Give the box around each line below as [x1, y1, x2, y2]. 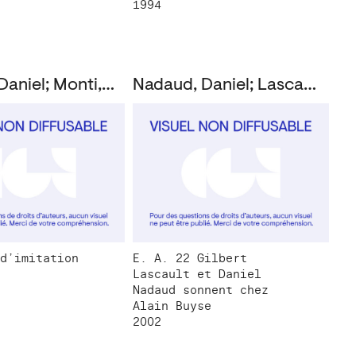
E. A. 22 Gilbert [132, 251, 247, 266]
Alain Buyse [132, 299, 211, 314]
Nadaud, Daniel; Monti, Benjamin [101, 77, 114, 95]
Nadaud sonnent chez [132, 283, 269, 298]
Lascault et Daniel [132, 267, 261, 282]
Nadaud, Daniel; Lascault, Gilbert [303, 77, 316, 95]
